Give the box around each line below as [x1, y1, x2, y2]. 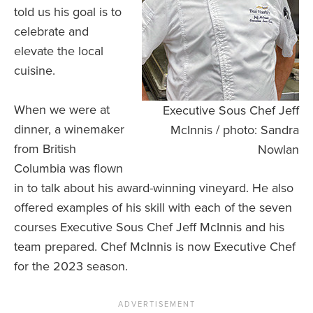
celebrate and [14, 24, 89, 40]
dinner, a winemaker [14, 122, 124, 138]
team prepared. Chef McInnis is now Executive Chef [14, 239, 296, 255]
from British [14, 141, 76, 157]
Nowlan [258, 142, 299, 158]
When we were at [14, 102, 110, 118]
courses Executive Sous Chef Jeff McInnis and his [14, 219, 284, 235]
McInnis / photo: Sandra [170, 122, 299, 138]
